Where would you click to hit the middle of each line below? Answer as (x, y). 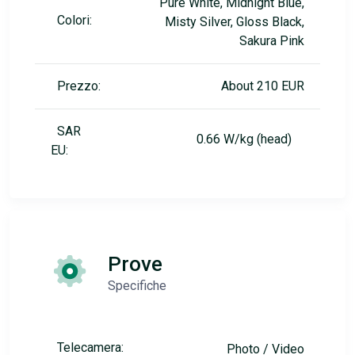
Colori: (74, 21)
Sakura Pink (272, 41)
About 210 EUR (263, 86)
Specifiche (137, 286)
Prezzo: (79, 86)
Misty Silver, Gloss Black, (235, 22)
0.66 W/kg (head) (250, 139)
